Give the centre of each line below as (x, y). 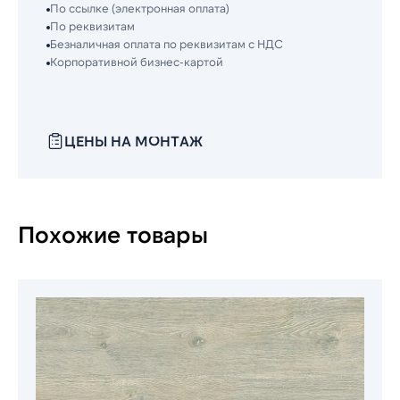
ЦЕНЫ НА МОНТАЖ (133, 141)
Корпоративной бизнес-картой (137, 62)
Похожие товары (113, 233)
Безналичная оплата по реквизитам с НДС (167, 44)
